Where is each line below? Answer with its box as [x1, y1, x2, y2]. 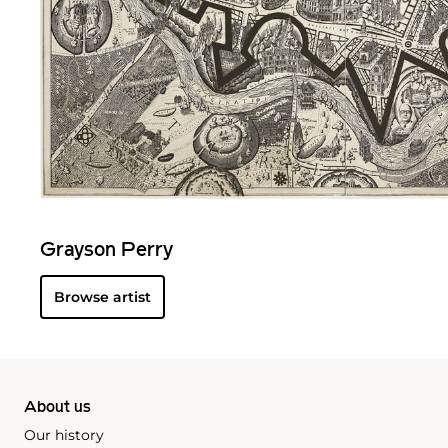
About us [24, 399, 91, 416]
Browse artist [54, 287, 151, 306]
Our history [24, 425, 104, 444]
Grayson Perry [40, 240, 173, 261]
